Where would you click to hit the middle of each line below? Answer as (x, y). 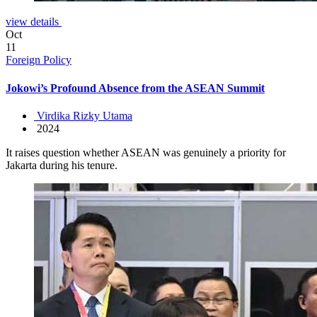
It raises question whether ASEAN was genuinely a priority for (146, 152)
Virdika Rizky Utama (83, 115)
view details (34, 22)
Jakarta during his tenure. (62, 165)
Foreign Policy (39, 60)
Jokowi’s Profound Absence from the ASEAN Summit (135, 88)
